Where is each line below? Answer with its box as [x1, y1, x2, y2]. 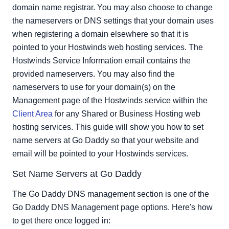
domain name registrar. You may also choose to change [12, 3, 213, 12]
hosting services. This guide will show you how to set [12, 123, 203, 131]
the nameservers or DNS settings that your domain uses [12, 16, 214, 25]
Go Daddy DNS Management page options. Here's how [12, 203, 213, 212]
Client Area [12, 109, 53, 118]
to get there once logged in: [12, 216, 110, 225]
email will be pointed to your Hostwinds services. [12, 149, 188, 158]
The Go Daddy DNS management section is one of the [12, 190, 209, 198]
